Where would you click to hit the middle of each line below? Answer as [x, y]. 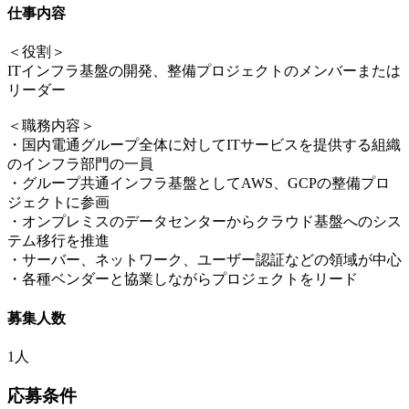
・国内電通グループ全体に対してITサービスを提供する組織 [204, 145]
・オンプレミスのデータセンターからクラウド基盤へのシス [204, 222]
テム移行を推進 [58, 241]
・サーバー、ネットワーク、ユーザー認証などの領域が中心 [204, 260]
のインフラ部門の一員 [80, 164]
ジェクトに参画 [58, 203]
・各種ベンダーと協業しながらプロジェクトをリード [183, 279]
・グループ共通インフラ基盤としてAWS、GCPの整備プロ [199, 184]
